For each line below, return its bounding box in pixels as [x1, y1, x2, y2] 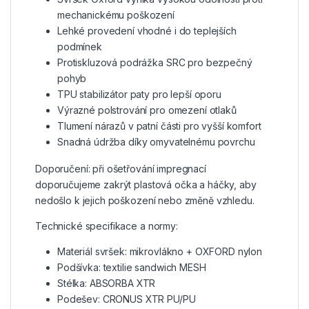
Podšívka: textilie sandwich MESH [57, 261, 206, 274]
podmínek [57, 41, 102, 53]
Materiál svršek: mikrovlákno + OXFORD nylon [57, 246, 262, 258]
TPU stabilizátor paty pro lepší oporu [57, 88, 221, 101]
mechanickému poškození [57, 9, 175, 21]
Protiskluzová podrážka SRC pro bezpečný [57, 57, 252, 69]
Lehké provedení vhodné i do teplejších [57, 25, 237, 37]
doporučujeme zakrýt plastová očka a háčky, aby [35, 179, 257, 191]
